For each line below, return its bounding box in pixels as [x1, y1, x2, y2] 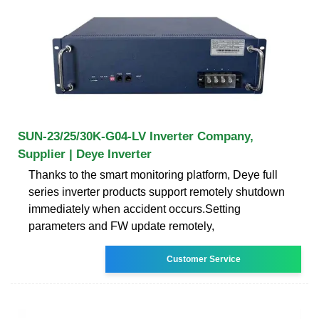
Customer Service [166, 253, 241, 264]
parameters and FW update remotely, [28, 219, 214, 232]
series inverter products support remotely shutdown [28, 185, 285, 198]
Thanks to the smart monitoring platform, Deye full [28, 168, 278, 181]
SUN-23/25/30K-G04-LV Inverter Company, [18, 129, 253, 143]
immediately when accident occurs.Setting [28, 202, 241, 215]
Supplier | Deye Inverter [18, 147, 152, 161]
